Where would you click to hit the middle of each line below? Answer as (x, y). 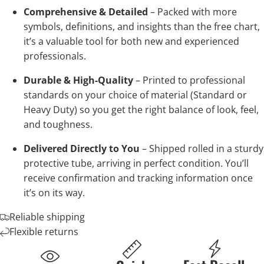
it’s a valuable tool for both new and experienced (131, 42)
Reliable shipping (47, 217)
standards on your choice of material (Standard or (135, 95)
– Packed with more (192, 12)
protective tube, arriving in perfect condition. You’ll (136, 164)
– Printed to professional (189, 80)
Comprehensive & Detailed (86, 12)
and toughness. (58, 125)
